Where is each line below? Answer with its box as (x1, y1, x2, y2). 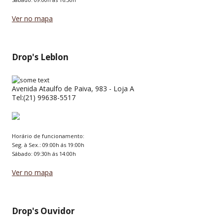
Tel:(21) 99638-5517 (12, 93, 75, 102)
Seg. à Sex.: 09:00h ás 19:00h (12, 141, 84, 148)
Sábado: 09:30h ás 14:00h (12, 150, 76, 157)
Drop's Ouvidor (12, 205, 74, 217)
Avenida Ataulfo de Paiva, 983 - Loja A (12, 84, 134, 93)
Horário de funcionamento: (12, 132, 84, 140)
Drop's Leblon (12, 51, 69, 63)
